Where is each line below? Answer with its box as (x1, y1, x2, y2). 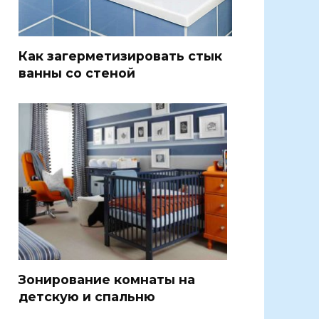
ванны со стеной (19, 65, 135, 80)
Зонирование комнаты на (19, 271, 195, 287)
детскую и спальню (19, 288, 155, 304)
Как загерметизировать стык (19, 48, 222, 63)
